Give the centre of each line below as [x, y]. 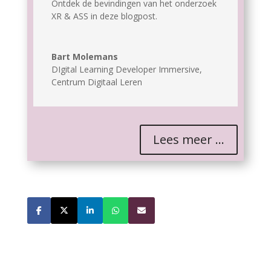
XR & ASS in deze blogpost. [104, 16]
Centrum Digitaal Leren [96, 82]
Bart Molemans [84, 57]
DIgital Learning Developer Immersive [125, 70]
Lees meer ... [189, 140]
